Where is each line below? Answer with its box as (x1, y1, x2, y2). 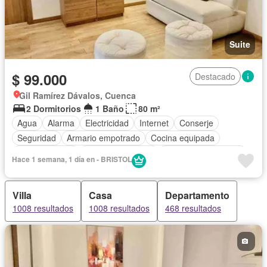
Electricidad (85, 117, 129, 129)
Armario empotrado (67, 132, 140, 144)
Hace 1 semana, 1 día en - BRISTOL (12, 153, 132, 164)
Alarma (48, 117, 74, 129)
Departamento (165, 188, 229, 202)
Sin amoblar (17, 162, 63, 174)
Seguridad (17, 132, 56, 144)
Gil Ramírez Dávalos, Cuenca (19, 89, 136, 101)
